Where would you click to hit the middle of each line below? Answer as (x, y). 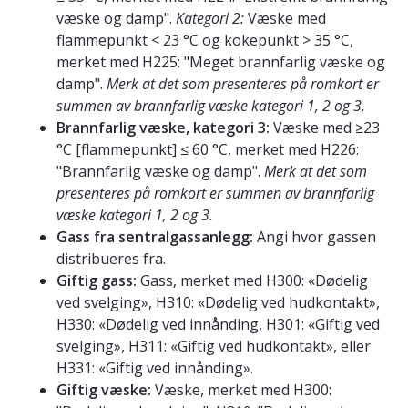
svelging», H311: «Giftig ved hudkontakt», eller (214, 346)
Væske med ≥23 (325, 127)
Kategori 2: (212, 18)
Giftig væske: (104, 389)
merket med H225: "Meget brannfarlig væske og (221, 61)
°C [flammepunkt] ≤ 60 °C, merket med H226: (208, 149)
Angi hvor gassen (315, 236)
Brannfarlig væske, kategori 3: (163, 127)
